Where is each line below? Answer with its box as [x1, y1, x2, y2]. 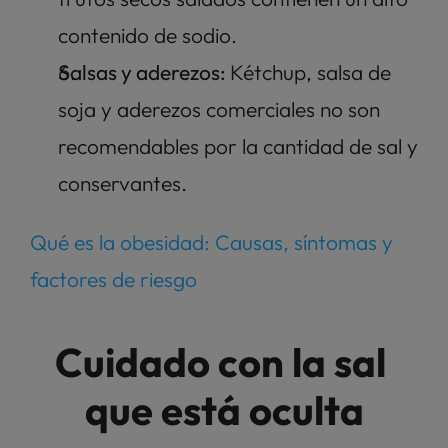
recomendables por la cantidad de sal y [58, 133, 418, 160]
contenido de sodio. [58, 22, 242, 49]
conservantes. [58, 170, 192, 197]
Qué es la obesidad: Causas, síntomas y [30, 229, 393, 256]
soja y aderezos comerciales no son [58, 96, 380, 123]
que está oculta [84, 385, 364, 436]
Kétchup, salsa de [230, 59, 391, 86]
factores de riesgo [30, 266, 197, 293]
